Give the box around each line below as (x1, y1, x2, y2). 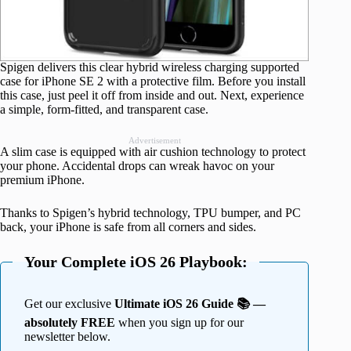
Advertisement (128, 136, 181, 146)
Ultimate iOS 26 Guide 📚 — (114, 297, 266, 311)
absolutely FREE (24, 316, 115, 330)
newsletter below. (24, 330, 110, 344)
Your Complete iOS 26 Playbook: (24, 253, 248, 271)
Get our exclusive (24, 297, 114, 311)
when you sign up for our (115, 316, 244, 330)
